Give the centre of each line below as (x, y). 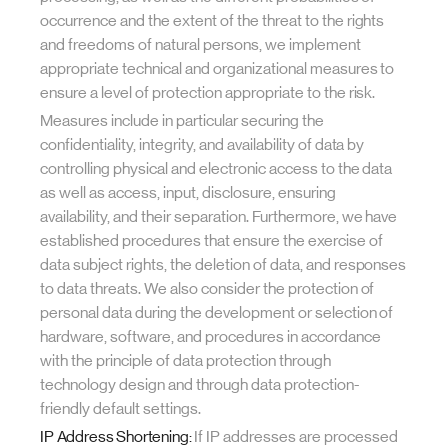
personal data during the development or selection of (217, 312)
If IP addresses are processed (295, 436)
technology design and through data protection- (200, 384)
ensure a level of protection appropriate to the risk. (208, 92)
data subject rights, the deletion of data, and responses (223, 264)
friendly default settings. (120, 408)
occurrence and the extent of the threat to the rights (212, 20)
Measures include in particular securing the (182, 120)
